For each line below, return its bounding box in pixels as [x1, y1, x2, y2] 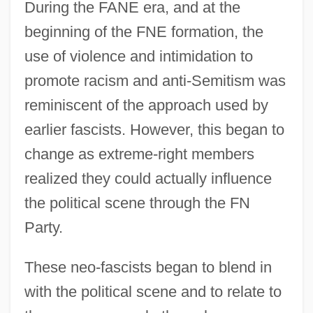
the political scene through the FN [24, 194, 250, 212]
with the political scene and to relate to [24, 282, 282, 300]
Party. [24, 218, 63, 236]
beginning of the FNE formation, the [24, 22, 263, 41]
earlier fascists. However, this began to [24, 120, 284, 138]
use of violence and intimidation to [24, 47, 253, 65]
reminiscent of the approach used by [24, 96, 268, 114]
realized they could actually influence [24, 169, 272, 187]
